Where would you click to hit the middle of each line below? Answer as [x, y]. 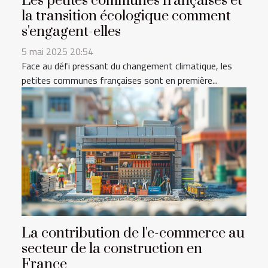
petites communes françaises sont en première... [120, 80]
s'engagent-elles [71, 31]
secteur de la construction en [112, 249]
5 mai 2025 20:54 [57, 51]
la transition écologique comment [126, 16]
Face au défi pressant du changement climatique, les [127, 66]
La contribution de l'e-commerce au [133, 233]
